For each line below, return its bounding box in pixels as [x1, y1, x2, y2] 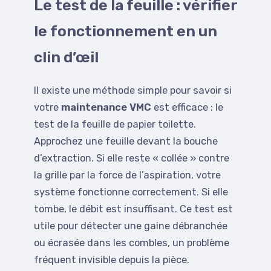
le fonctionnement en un [34, 22, 217, 40]
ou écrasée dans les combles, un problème [34, 237, 229, 249]
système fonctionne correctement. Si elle [34, 186, 228, 198]
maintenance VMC [61, 101, 151, 113]
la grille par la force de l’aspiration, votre [34, 169, 221, 181]
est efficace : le [151, 101, 223, 113]
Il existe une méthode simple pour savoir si [34, 84, 232, 96]
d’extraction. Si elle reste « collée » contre [34, 152, 229, 164]
